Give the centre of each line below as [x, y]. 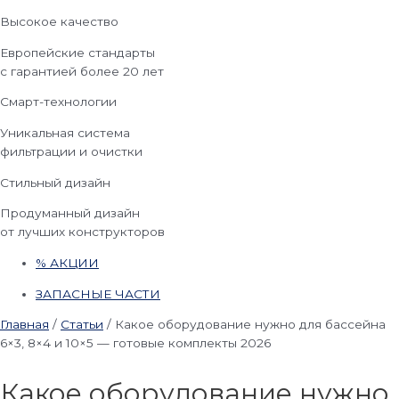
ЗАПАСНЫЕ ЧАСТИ [98, 293]
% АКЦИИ [67, 263]
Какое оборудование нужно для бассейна [250, 325]
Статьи [82, 325]
